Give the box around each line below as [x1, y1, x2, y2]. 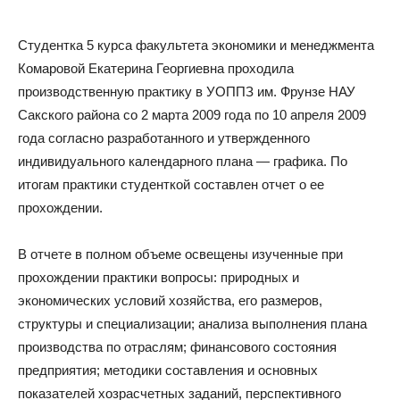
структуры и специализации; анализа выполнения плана [18, 316, 367, 332]
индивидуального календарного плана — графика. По [18, 154, 347, 170]
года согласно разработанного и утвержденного [18, 130, 310, 146]
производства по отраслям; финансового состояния [18, 339, 337, 355]
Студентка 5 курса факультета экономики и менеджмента [18, 37, 374, 54]
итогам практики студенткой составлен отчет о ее [18, 177, 324, 193]
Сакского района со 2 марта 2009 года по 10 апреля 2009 [18, 107, 366, 123]
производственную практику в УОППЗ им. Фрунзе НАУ [18, 84, 355, 100]
